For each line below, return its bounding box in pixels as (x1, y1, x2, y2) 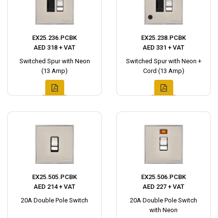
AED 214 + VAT (34, 183, 75, 191)
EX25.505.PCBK (32, 173, 77, 181)
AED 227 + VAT (143, 183, 184, 191)
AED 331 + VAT (143, 44, 184, 52)
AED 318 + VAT (34, 44, 75, 52)
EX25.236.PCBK (32, 34, 77, 42)
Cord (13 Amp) (143, 67, 184, 75)
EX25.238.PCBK (141, 34, 186, 42)
